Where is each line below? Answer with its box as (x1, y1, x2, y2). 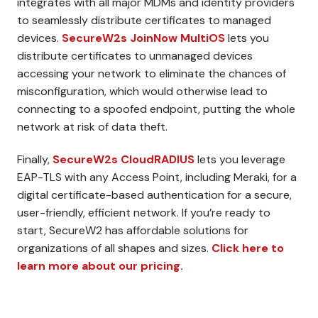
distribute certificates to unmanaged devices (17, 48, 253, 63)
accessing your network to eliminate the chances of (17, 65, 286, 81)
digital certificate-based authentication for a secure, (17, 187, 292, 202)
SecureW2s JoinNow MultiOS (62, 30, 225, 45)
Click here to (212, 240, 284, 256)
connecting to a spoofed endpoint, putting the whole (17, 101, 295, 116)
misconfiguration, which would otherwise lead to (17, 83, 268, 99)
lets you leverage (194, 151, 285, 167)
